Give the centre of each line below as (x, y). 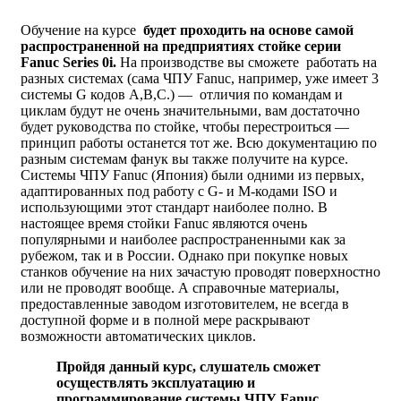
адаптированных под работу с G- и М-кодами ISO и (179, 192)
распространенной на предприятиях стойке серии (181, 47)
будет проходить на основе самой (248, 30)
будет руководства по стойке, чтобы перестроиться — (185, 127)
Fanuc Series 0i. (70, 63)
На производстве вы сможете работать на (248, 63)
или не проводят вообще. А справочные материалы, (180, 288)
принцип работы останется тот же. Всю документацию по (199, 143)
